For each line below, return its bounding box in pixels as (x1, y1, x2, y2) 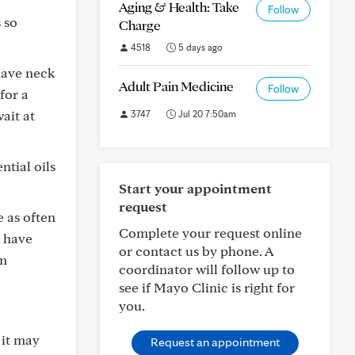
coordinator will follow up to (119, 261, 295, 277)
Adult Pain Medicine (119, 78, 234, 94)
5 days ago (176, 41, 223, 53)
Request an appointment (150, 334, 280, 349)
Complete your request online (119, 224, 302, 241)
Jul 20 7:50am (176, 108, 236, 120)
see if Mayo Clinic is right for (119, 279, 295, 296)
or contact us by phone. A (119, 242, 273, 259)
